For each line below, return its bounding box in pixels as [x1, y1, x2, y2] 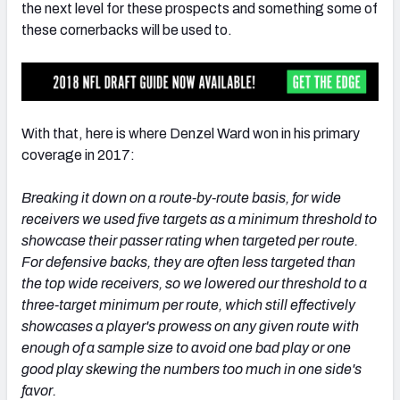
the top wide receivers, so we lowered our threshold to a [21, 275, 367, 291]
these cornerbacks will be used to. [21, 21, 232, 37]
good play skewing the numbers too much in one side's [21, 361, 362, 377]
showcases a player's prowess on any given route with [21, 318, 359, 334]
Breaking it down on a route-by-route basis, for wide [21, 189, 341, 205]
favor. [21, 382, 56, 398]
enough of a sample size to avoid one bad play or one [21, 339, 351, 355]
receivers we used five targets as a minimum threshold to [21, 211, 377, 227]
